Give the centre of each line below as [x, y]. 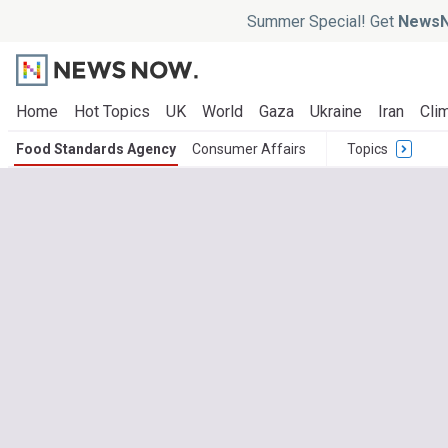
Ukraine [336, 111]
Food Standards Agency [96, 149]
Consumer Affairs [249, 149]
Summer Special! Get [322, 21]
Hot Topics [112, 111]
